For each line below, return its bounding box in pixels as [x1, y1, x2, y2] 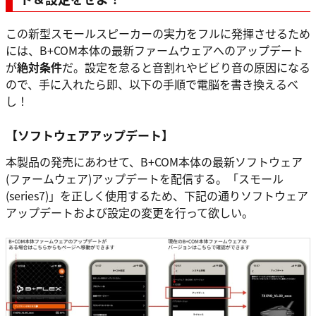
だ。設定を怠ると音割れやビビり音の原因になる [62, 59, 310, 75]
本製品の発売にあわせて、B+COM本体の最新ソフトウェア [6, 152, 303, 170]
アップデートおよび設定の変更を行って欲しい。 [6, 203, 253, 221]
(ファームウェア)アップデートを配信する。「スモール [6, 169, 284, 187]
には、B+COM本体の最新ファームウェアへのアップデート [6, 42, 303, 59]
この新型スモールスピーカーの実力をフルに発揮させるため [6, 25, 310, 42]
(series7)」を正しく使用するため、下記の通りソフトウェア [6, 186, 308, 204]
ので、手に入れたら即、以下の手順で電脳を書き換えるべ [6, 75, 298, 92]
